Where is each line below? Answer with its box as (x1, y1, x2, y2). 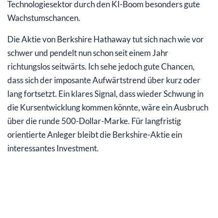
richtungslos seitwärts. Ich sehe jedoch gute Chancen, (7, 61, 195, 72)
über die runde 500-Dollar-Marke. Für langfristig (7, 115, 181, 126)
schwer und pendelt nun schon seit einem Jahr (7, 47, 168, 58)
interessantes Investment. (7, 143, 99, 153)
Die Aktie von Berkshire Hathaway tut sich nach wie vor (7, 34, 204, 44)
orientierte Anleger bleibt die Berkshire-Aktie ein (7, 129, 182, 140)
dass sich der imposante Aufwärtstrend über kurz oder (7, 74, 200, 85)
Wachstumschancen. (7, 12, 80, 23)
